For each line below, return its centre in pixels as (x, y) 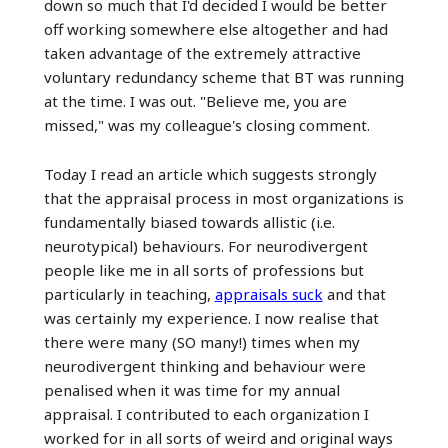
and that (354, 293)
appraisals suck (268, 293)
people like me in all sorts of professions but (203, 269)
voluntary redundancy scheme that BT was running (223, 76)
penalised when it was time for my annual (191, 389)
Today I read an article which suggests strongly (210, 173)
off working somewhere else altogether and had (215, 28)
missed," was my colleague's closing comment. (206, 124)
